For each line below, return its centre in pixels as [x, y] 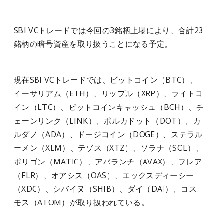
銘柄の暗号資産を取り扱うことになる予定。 [93, 44]
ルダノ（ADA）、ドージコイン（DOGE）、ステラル [108, 134]
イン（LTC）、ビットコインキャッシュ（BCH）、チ [109, 107]
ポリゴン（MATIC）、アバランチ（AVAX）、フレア [108, 162]
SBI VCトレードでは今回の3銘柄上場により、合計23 [109, 30]
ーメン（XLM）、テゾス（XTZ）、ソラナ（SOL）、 [109, 148]
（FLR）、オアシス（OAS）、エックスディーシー [104, 175]
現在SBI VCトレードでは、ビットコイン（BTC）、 [106, 80]
